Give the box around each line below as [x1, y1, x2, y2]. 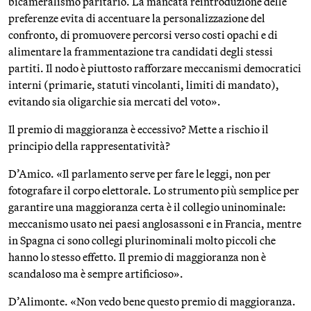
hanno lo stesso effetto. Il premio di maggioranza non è [8, 250, 266, 264]
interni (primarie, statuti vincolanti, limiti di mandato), [8, 78, 279, 92]
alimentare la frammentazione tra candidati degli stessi [8, 44, 273, 58]
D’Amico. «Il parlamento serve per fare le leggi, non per [8, 167, 271, 180]
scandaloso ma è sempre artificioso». [8, 267, 183, 280]
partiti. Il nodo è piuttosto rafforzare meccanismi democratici [8, 61, 301, 75]
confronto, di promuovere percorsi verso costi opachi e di [8, 28, 278, 42]
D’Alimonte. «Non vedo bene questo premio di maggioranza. [8, 294, 296, 308]
